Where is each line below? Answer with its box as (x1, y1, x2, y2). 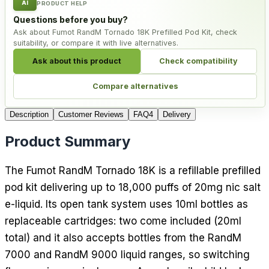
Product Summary (5, 132, 130, 150)
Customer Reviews (58, 109, 124, 119)
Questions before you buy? (13, 14, 128, 25)
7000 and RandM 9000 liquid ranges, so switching (5, 248, 250, 261)
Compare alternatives (92, 82, 178, 91)
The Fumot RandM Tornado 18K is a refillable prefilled (5, 164, 261, 177)
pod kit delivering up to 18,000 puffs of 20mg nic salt (5, 181, 261, 193)
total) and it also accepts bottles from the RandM (5, 231, 241, 244)
